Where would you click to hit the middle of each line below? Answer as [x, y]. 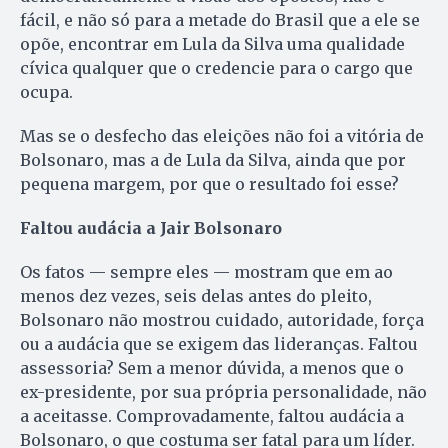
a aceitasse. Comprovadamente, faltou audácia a [212, 416]
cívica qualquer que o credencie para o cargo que [216, 68]
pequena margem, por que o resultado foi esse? [209, 184]
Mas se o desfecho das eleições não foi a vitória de [222, 136]
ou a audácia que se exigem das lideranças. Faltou [219, 344]
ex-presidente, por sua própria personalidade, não [223, 392]
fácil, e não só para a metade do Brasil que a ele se [220, 20]
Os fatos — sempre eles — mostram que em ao [206, 272]
